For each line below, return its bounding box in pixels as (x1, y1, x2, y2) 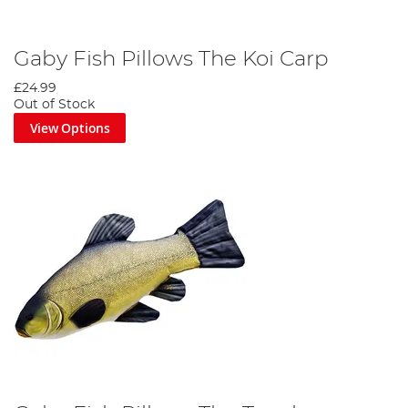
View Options (29, 118, 110, 137)
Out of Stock (14, 97, 95, 111)
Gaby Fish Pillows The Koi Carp (14, 47, 329, 70)
